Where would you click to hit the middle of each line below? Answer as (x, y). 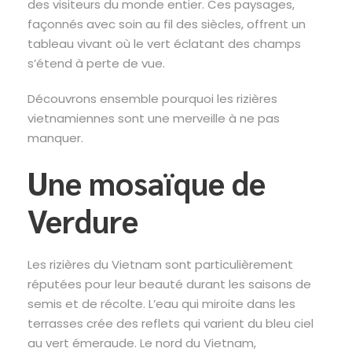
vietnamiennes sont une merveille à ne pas (154, 118)
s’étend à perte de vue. (96, 63)
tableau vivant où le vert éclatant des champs (164, 43)
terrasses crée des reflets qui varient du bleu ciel (170, 323)
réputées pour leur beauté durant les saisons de (169, 284)
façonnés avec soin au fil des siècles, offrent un (167, 24)
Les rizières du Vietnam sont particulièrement (160, 264)
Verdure (83, 220)
